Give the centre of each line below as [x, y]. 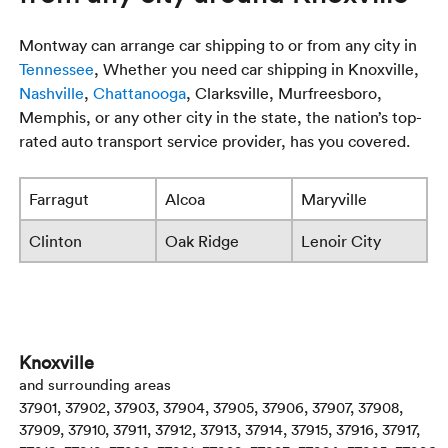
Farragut [59, 199]
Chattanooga [140, 93]
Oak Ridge [202, 241]
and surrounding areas [95, 384]
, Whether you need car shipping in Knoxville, [257, 69]
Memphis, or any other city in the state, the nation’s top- [221, 117]
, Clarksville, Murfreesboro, [284, 93]
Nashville [52, 93]
